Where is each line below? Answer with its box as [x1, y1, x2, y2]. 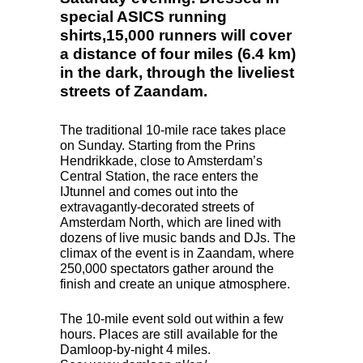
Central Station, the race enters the [60, 169, 258, 183]
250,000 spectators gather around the [60, 261, 274, 275]
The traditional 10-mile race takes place [60, 122, 286, 137]
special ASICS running [60, 7, 227, 25]
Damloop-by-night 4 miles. [60, 342, 211, 357]
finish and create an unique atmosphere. [60, 276, 290, 291]
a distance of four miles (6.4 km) [60, 45, 296, 62]
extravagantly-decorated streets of [60, 199, 254, 214]
